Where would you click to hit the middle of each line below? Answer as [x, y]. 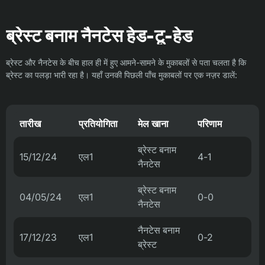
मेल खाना [153, 124]
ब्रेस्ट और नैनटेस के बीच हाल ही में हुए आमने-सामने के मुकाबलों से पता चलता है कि [126, 63]
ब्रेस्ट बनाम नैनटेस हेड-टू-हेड [99, 36]
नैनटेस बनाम [159, 230]
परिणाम [210, 124]
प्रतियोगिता [98, 124]
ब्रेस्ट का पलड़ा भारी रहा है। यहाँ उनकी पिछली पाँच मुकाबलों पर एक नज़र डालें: [122, 75]
